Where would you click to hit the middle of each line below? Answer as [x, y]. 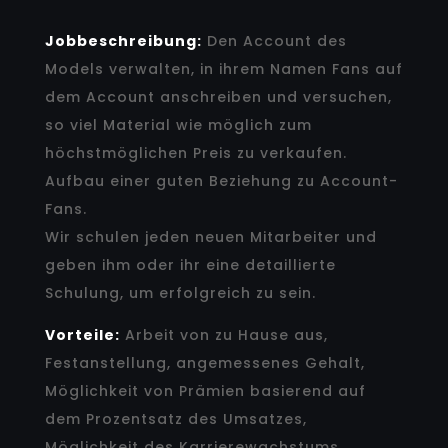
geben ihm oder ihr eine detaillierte [190, 264]
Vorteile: [82, 334]
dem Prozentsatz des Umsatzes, [175, 418]
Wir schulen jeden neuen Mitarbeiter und [210, 236]
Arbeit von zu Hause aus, [223, 334]
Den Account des [274, 40]
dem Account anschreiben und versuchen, [218, 96]
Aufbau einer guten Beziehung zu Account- [221, 180]
